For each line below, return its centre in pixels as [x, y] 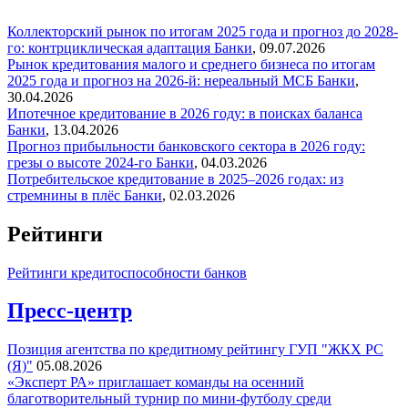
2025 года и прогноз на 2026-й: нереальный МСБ [162, 80]
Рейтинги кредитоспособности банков [127, 272]
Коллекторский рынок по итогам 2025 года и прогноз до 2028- [203, 31]
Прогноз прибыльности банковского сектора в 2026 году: [186, 146]
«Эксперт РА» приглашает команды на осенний [156, 382]
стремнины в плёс [66, 195]
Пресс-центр [70, 311]
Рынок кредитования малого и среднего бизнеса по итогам [191, 64]
